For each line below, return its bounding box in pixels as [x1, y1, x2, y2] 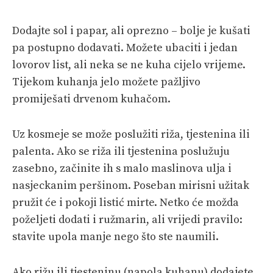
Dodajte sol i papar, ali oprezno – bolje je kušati [12, 23, 250, 38]
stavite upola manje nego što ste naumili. [12, 229, 219, 244]
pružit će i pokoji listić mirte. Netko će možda [12, 195, 239, 210]
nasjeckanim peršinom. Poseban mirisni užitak [12, 178, 249, 193]
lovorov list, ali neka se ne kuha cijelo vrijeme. [12, 57, 246, 72]
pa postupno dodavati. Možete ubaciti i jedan [12, 40, 238, 55]
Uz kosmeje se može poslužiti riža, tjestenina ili [12, 127, 250, 141]
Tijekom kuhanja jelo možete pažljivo [12, 74, 200, 89]
